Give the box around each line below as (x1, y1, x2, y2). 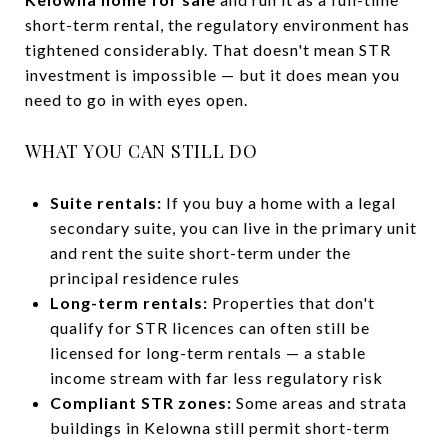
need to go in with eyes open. (25, 89, 248, 109)
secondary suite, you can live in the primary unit (49, 217, 417, 237)
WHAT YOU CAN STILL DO (25, 138, 258, 163)
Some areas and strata (231, 392, 407, 412)
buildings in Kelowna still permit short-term (49, 417, 390, 437)
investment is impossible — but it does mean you (25, 64, 400, 84)
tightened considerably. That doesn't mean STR (25, 39, 391, 59)
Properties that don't (207, 292, 375, 312)
